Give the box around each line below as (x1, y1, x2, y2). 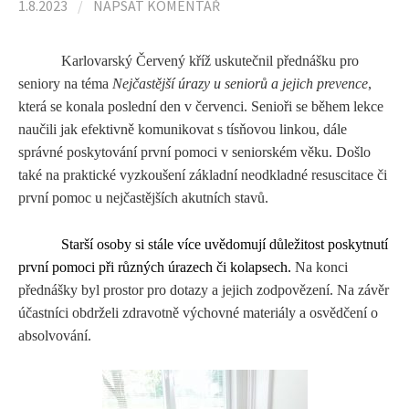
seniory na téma (18, 76, 112, 91)
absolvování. (18, 327, 91, 343)
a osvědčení (296, 304, 367, 320)
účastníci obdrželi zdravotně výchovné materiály (18, 304, 296, 320)
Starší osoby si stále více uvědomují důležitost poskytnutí (61, 236, 389, 252)
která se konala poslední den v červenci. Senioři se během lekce (18, 99, 383, 114)
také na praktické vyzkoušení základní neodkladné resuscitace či (18, 167, 387, 183)
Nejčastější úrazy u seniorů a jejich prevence (112, 76, 368, 91)
